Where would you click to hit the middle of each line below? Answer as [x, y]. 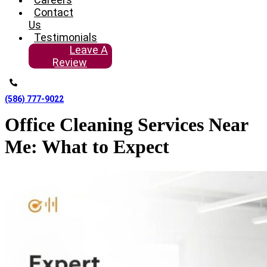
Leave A [89, 50]
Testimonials [66, 37]
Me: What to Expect [87, 147]
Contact [54, 12]
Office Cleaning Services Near [126, 125]
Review [70, 62]
